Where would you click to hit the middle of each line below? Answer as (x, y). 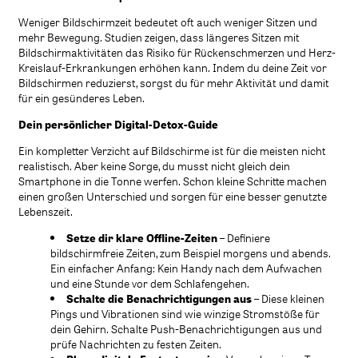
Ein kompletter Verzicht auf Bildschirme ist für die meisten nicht (172, 150)
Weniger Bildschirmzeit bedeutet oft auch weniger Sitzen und (168, 22)
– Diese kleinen (288, 298)
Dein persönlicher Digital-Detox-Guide (118, 124)
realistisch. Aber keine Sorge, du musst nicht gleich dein (154, 165)
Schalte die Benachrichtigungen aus (159, 298)
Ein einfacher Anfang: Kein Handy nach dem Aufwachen (186, 268)
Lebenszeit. (46, 211)
